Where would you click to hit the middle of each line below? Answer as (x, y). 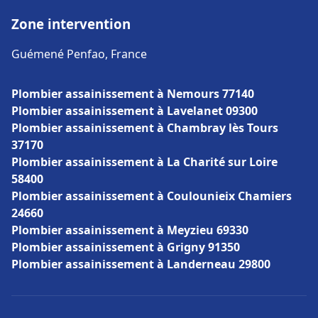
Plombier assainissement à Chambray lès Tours (145, 128)
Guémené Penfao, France (79, 54)
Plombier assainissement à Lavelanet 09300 (135, 111)
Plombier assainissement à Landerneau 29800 (141, 264)
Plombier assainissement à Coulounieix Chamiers (152, 196)
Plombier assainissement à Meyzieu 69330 (130, 230)
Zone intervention (71, 24)
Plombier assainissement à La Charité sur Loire (144, 162)
